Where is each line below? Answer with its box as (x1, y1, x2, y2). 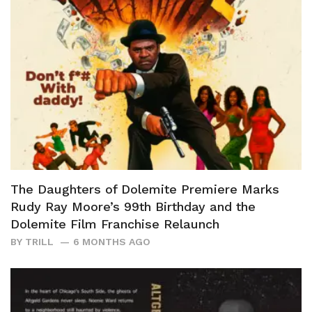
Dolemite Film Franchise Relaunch (10, 217, 219, 232)
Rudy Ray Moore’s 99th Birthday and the (10, 199, 256, 214)
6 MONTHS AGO (73, 236, 150, 248)
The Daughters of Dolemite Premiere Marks (10, 182, 279, 197)
